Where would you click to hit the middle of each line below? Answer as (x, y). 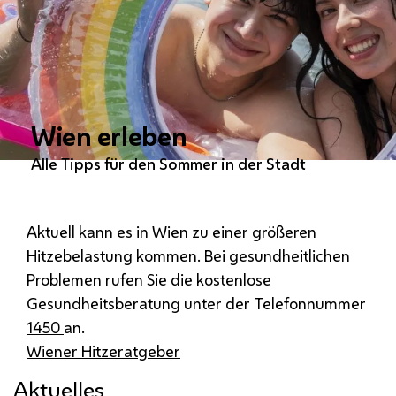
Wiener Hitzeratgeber (103, 351)
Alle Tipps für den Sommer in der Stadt (168, 164)
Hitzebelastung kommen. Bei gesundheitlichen (188, 256)
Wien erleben (109, 137)
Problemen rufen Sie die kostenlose (149, 280)
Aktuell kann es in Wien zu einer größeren (171, 232)
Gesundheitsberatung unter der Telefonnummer (196, 304)
